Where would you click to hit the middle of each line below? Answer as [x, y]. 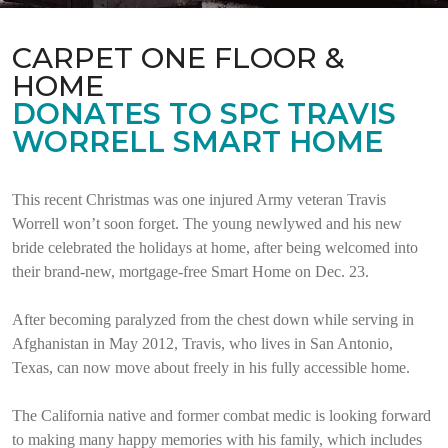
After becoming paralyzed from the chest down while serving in [213, 319]
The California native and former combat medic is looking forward [221, 415]
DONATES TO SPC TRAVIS [204, 113]
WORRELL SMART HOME [197, 141]
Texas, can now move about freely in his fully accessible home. [211, 367]
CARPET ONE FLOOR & [178, 57]
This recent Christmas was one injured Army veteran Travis [199, 199]
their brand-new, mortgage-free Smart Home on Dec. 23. [190, 271]
